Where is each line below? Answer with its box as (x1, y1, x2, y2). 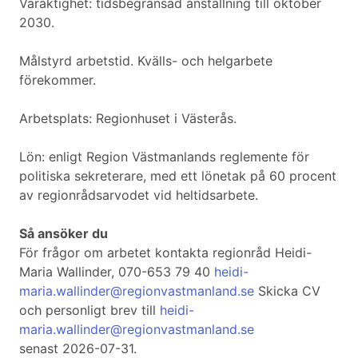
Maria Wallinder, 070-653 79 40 (19, 264, 214, 280)
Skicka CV (254, 283, 320, 300)
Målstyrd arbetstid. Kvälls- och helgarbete (19, 53, 272, 70)
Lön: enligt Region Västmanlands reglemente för (19, 149, 309, 165)
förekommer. (19, 72, 96, 89)
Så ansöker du (19, 225, 108, 242)
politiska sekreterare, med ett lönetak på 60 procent (19, 168, 336, 185)
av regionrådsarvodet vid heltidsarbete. (19, 187, 258, 204)
